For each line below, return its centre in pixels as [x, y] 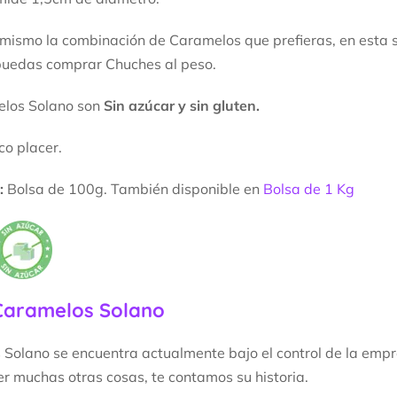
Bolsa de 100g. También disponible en [135, 188]
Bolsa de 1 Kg [309, 188]
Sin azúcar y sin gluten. [182, 105]
